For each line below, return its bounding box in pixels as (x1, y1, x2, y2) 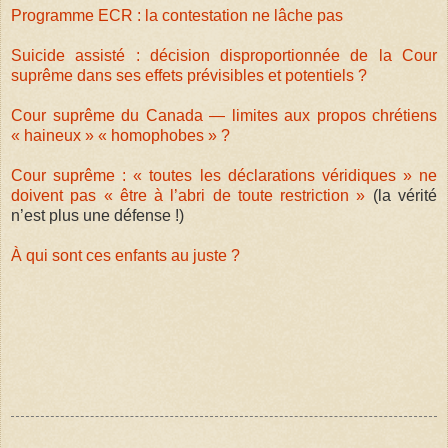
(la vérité (365, 187, 438, 205)
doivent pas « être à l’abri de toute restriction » (11, 187, 366, 205)
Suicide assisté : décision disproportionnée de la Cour (11, 47, 437, 65)
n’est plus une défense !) (11, 207, 184, 225)
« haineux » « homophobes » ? (11, 127, 230, 145)
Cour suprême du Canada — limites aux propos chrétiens (11, 107, 437, 125)
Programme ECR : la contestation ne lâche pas (11, 7, 343, 25)
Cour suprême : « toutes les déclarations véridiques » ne (11, 167, 437, 185)
